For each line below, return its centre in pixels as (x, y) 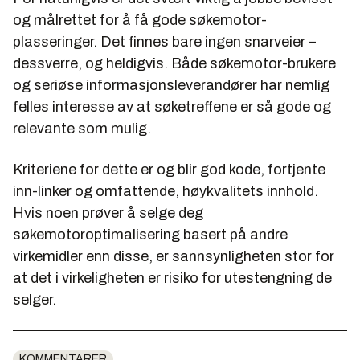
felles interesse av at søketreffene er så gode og (172, 106)
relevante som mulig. (82, 128)
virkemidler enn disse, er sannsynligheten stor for (174, 256)
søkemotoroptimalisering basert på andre (150, 234)
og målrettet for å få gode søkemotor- (140, 20)
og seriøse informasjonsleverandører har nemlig (171, 85)
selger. (35, 299)
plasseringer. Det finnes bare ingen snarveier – (164, 41)
